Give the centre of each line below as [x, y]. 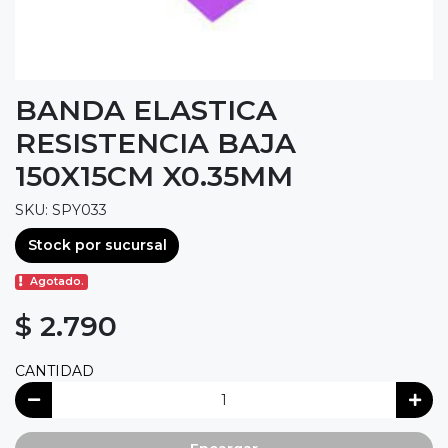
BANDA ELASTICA [146, 109]
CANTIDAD [54, 371]
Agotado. [57, 282]
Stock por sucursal [97, 245]
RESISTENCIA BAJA [155, 142]
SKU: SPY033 [61, 209]
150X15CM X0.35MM [154, 175]
